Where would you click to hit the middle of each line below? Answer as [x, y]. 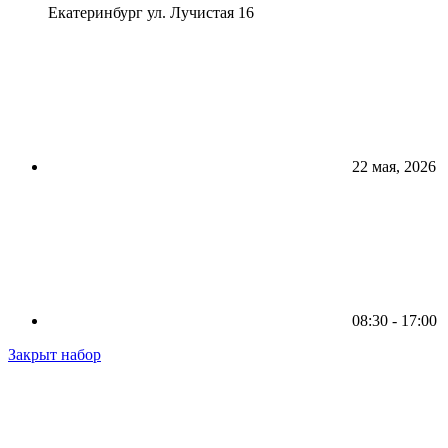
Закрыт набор [54, 355]
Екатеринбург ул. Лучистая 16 [151, 13]
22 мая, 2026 [392, 167]
